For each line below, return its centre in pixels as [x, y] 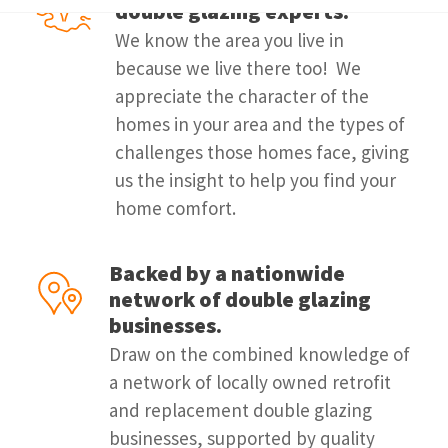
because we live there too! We [238, 68]
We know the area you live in [229, 40]
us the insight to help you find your [255, 180]
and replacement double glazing [240, 410]
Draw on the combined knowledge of [259, 354]
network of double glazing [240, 299]
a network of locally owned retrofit [250, 382]
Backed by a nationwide [227, 273]
